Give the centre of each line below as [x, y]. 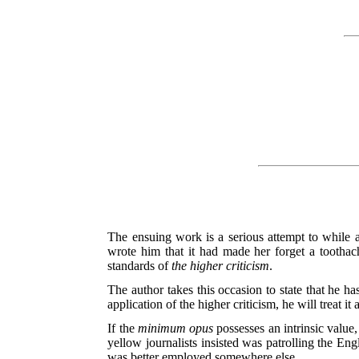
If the [123, 329]
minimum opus [175, 329]
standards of [140, 266]
